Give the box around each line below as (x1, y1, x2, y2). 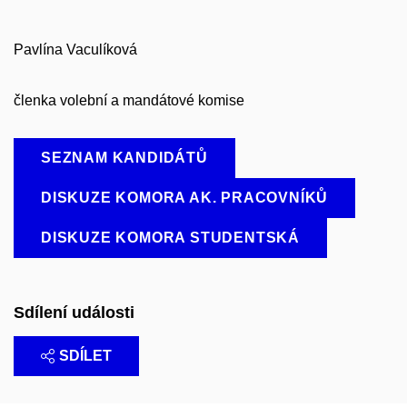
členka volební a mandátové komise (14, 93, 248, 109)
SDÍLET (59, 347, 112, 363)
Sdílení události (14, 303, 134, 323)
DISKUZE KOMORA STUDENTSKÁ (41, 230, 300, 246)
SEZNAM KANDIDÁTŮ (41, 150, 208, 166)
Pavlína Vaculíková (14, 41, 141, 57)
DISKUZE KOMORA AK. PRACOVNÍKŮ (41, 190, 329, 206)
